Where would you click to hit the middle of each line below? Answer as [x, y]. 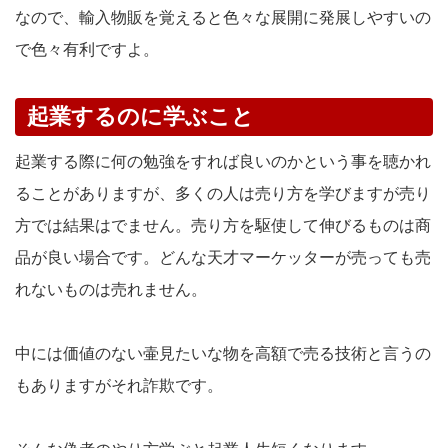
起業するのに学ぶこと [140, 116]
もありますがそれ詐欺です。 [119, 385]
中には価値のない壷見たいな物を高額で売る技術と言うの [223, 353]
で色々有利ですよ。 [87, 49]
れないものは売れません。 [111, 289]
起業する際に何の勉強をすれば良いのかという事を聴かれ [223, 161]
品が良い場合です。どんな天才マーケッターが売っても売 [223, 257]
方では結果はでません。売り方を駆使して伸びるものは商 [223, 225]
